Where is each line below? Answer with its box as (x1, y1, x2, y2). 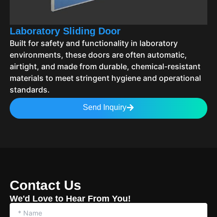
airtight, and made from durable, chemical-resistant (10, 62, 201, 72)
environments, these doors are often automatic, (10, 50, 187, 60)
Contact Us (10, 178, 81, 193)
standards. (10, 85, 50, 95)
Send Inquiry (83, 103, 126, 112)
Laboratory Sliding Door (10, 26, 121, 37)
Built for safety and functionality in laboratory (10, 38, 178, 48)
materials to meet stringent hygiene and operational (10, 73, 201, 83)
